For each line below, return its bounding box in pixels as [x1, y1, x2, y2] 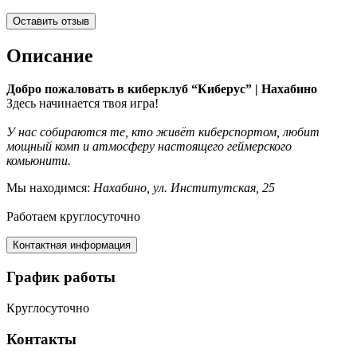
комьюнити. [6, 154, 71, 168]
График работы [6, 269, 116, 286]
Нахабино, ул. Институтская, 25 [93, 181, 278, 195]
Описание [6, 45, 93, 66]
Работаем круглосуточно [6, 210, 140, 224]
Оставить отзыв [13, 14, 89, 27]
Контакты [6, 330, 76, 347]
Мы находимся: [6, 181, 93, 195]
